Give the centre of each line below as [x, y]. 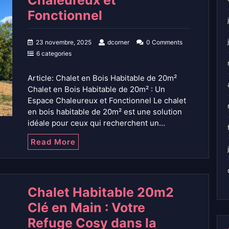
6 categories [54, 54]
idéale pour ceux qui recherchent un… [96, 123]
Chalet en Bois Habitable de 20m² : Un [96, 89]
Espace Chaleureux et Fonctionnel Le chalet [107, 101]
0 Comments [164, 42]
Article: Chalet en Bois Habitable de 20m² [102, 78]
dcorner [118, 42]
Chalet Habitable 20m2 [101, 192]
